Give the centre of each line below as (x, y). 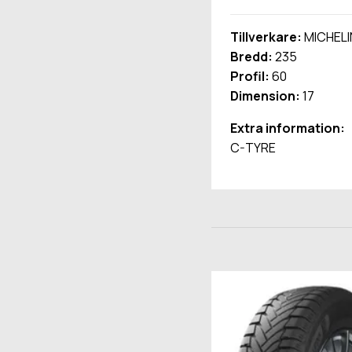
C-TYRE (253, 148)
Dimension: (265, 96)
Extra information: (287, 128)
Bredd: (251, 57)
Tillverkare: (266, 37)
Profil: (249, 77)
